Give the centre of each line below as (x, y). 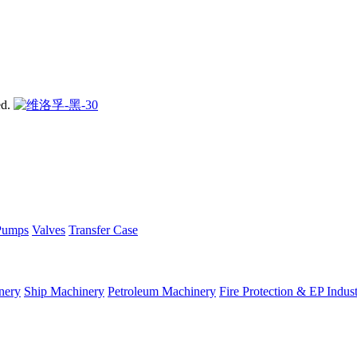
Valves (49, 229)
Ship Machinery (64, 292)
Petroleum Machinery (162, 292)
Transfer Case (103, 229)
